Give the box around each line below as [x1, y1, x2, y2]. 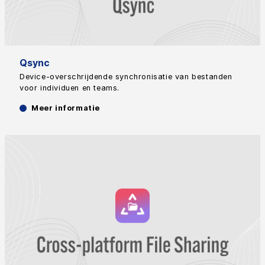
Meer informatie [31, 104, 100, 113]
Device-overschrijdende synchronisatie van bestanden [20, 72, 232, 82]
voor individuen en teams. [20, 83, 120, 93]
